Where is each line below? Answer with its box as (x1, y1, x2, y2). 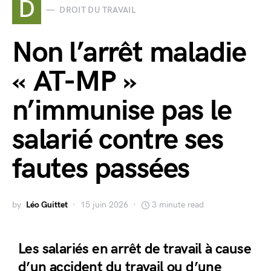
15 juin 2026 (80, 200, 128, 210)
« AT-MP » (12, 65, 137, 99)
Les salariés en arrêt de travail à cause (18, 240, 251, 258)
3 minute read (152, 200, 204, 210)
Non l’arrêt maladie (12, 36, 247, 70)
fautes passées (12, 152, 190, 186)
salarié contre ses (12, 123, 223, 157)
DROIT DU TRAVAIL (59, 4, 135, 15)
